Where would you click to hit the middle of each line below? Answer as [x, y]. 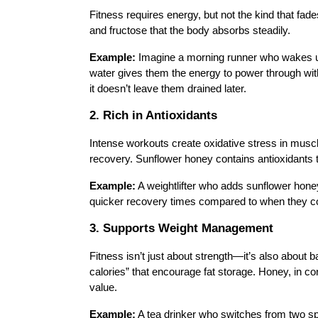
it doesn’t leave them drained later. [168, 89]
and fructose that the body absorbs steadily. [190, 31]
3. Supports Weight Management [181, 228]
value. [103, 287]
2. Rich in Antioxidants [153, 115]
